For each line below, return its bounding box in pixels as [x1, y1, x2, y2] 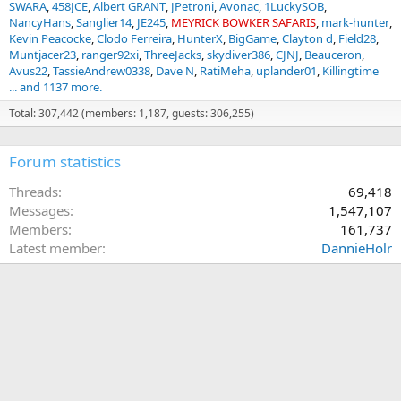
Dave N [156, 63, 194, 79]
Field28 [338, 30, 376, 47]
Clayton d [282, 30, 333, 47]
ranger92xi [81, 47, 139, 63]
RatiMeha [200, 63, 251, 79]
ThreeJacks [144, 47, 201, 63]
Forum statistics [9, 151, 121, 172]
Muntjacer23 [9, 47, 76, 63]
